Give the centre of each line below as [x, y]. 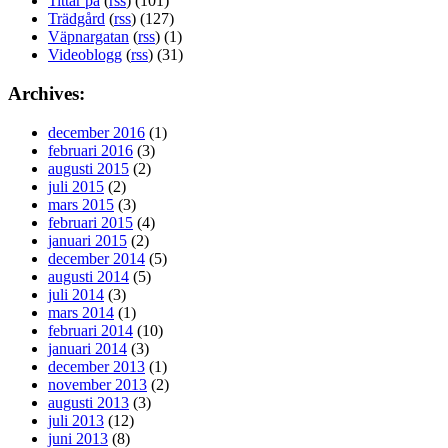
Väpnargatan [88, 37]
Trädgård [76, 19]
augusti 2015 [88, 168]
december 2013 [96, 366]
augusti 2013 [88, 402]
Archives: [46, 93]
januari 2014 [87, 348]
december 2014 [96, 258]
